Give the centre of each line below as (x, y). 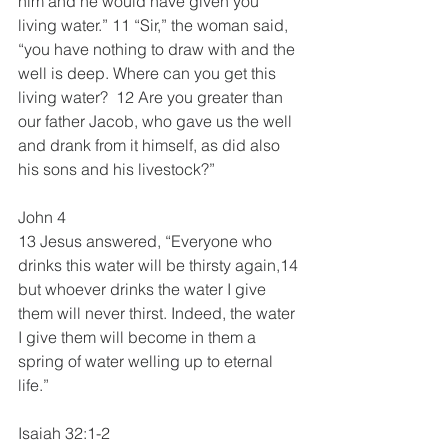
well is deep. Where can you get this (149, 72)
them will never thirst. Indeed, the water (158, 312)
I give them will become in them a (139, 336)
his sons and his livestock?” (116, 168)
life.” (33, 384)
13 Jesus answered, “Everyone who (147, 240)
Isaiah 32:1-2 (64, 432)
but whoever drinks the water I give (144, 288)
